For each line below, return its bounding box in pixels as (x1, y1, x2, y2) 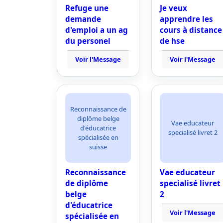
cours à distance (160, 25, 222, 35)
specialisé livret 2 (168, 128, 218, 137)
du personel (65, 36, 111, 46)
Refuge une (65, 3, 109, 13)
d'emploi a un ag (65, 25, 128, 35)
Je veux (160, 3, 187, 13)
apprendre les (160, 14, 213, 24)
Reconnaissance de (70, 104, 126, 113)
